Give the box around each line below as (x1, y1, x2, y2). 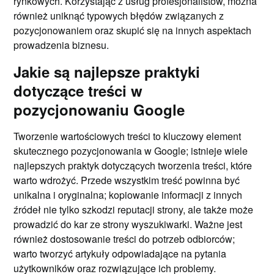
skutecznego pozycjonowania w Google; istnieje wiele (13, 143, 248, 158)
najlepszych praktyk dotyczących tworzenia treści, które (13, 158, 253, 172)
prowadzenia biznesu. (13, 37, 109, 52)
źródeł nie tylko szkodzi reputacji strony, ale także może (13, 202, 254, 217)
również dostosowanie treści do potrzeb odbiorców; (13, 231, 235, 246)
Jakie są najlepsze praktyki (13, 61, 201, 82)
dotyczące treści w (13, 80, 143, 101)
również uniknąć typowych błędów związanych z (13, 8, 224, 23)
